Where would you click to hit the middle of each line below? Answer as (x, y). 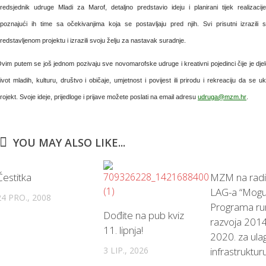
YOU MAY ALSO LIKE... (69, 142)
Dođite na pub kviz (143, 215)
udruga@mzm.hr (222, 97)
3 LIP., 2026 (126, 250)
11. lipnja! (123, 230)
